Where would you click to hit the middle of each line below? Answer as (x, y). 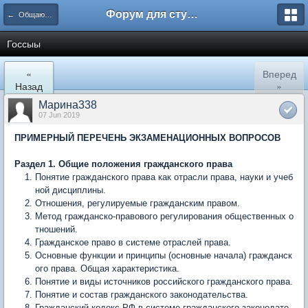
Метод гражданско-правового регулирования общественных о (164, 216)
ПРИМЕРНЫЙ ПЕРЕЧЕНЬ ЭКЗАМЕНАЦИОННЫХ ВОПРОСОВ (147, 138)
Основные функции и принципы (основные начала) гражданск (164, 255)
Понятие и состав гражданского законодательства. (142, 295)
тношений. (56, 229)
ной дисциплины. (70, 190)
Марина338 (68, 105)
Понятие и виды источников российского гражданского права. (164, 282)
